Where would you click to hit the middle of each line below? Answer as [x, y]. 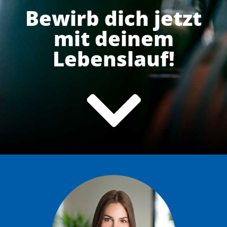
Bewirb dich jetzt [113, 18]
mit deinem [113, 38]
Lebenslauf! [113, 58]
